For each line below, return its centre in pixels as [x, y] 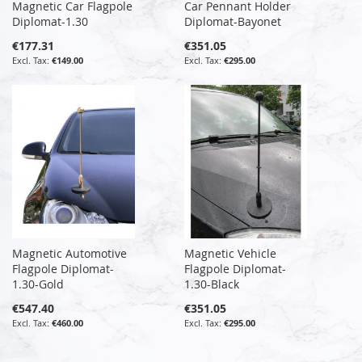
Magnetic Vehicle [231, 253]
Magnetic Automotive [69, 253]
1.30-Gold [38, 284]
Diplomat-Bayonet [233, 21]
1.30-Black [212, 284]
